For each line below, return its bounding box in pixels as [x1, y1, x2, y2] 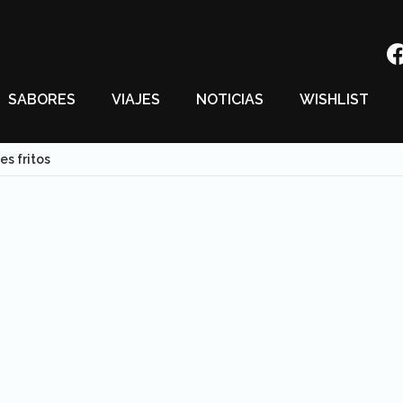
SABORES [8, 91, 76, 108]
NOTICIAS [196, 91, 264, 108]
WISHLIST [300, 91, 369, 108]
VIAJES [112, 91, 160, 108]
